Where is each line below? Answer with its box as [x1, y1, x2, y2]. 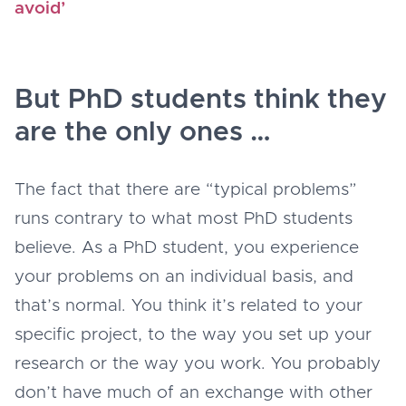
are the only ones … [14, 118, 271, 146]
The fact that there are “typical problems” [14, 180, 357, 198]
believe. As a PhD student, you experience [14, 238, 359, 256]
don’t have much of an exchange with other [14, 383, 372, 401]
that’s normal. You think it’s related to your [14, 296, 362, 314]
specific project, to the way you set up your [14, 325, 372, 343]
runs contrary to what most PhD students [14, 209, 353, 227]
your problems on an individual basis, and [14, 267, 353, 285]
